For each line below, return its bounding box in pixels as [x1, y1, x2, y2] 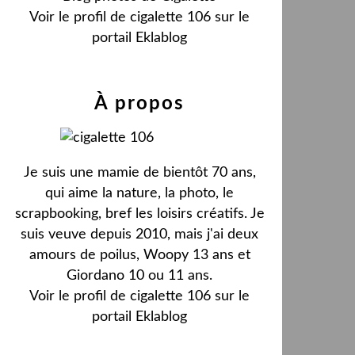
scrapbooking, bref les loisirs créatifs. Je [14, 207, 265, 221]
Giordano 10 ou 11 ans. [67, 269, 212, 283]
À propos [94, 94, 185, 113]
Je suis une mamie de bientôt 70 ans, [23, 166, 256, 180]
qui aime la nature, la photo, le [45, 186, 234, 200]
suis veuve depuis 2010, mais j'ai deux [21, 227, 258, 242]
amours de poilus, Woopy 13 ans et [29, 248, 250, 262]
